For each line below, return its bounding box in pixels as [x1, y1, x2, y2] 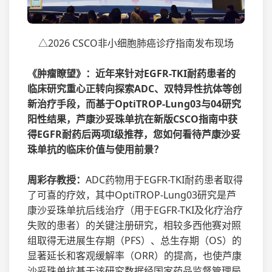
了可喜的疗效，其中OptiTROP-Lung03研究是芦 [27, 188, 236, 202]
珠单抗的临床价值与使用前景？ [27, 143, 163, 157]
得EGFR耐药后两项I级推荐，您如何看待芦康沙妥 [27, 127, 240, 141]
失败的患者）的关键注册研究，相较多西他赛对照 [27, 219, 241, 233]
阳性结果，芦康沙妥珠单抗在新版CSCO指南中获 [27, 112, 237, 126]
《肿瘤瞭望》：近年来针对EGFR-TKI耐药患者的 [27, 67, 236, 81]
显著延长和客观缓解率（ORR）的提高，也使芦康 [27, 249, 242, 263]
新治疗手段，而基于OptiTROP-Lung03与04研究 [27, 97, 241, 111]
